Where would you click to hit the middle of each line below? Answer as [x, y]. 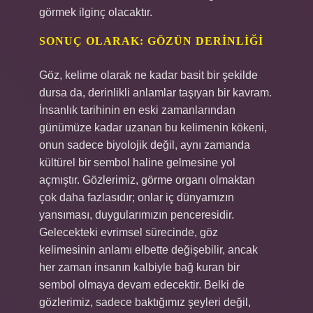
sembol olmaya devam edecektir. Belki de [142, 285]
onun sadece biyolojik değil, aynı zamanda [145, 145]
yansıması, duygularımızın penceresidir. [137, 215]
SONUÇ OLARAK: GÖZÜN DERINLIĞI [151, 41]
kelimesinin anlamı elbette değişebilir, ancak [148, 250]
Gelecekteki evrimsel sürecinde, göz [129, 232]
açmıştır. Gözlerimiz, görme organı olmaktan [147, 180]
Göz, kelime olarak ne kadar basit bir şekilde [148, 75]
